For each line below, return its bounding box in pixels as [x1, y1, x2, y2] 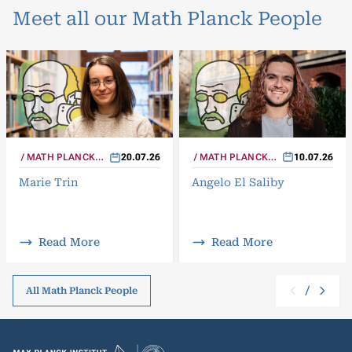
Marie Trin [19, 176, 78, 189]
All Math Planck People [26, 284, 137, 296]
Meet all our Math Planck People [13, 8, 322, 30]
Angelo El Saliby [192, 175, 284, 189]
